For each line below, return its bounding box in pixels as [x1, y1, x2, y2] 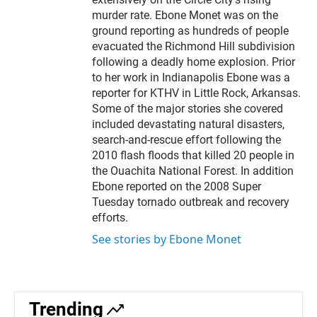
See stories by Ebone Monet [92, 231, 241, 247]
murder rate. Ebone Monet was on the [92, 8, 278, 22]
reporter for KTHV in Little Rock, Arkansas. [92, 86, 301, 100]
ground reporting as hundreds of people [92, 23, 289, 38]
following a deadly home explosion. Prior [92, 54, 295, 69]
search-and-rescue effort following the [92, 132, 281, 146]
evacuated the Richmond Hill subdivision [92, 39, 295, 53]
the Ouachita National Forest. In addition [92, 163, 294, 178]
